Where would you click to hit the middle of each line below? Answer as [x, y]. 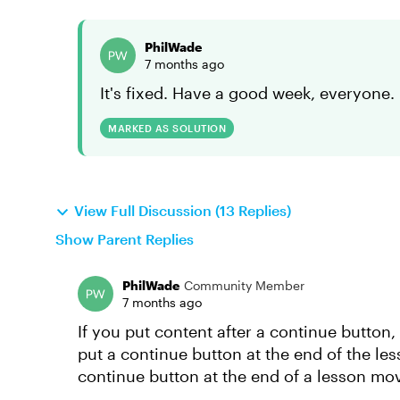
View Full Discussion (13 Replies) [183, 210]
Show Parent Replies [125, 239]
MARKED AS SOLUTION [167, 128]
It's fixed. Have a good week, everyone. [247, 93]
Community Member [244, 285]
